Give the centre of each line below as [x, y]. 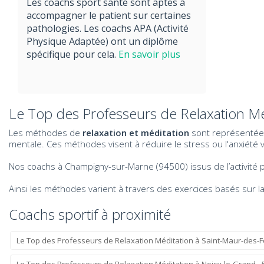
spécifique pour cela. [72, 54]
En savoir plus [149, 54]
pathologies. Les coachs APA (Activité [108, 28]
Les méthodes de [46, 133]
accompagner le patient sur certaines [109, 15]
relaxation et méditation [136, 133]
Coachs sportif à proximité [90, 214]
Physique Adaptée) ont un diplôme [102, 41]
